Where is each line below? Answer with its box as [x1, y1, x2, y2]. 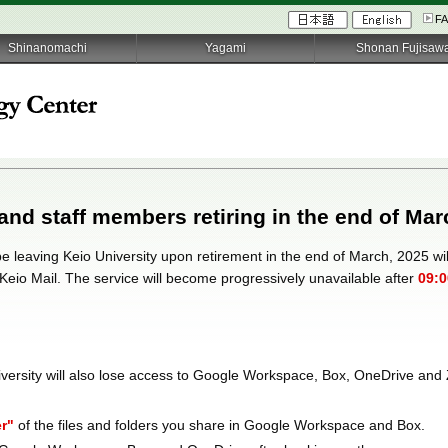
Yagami [205, 42, 247, 54]
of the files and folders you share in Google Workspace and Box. [14, 417, 426, 433]
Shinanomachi [8, 42, 88, 54]
